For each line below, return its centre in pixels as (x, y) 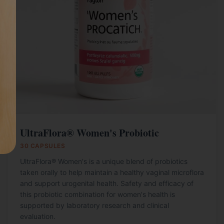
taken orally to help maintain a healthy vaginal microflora (112, 172)
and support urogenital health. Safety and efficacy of (107, 183)
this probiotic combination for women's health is (97, 194)
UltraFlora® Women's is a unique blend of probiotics (104, 161)
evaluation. (38, 216)
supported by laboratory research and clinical (94, 205)
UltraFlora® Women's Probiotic (89, 133)
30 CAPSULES (43, 146)
